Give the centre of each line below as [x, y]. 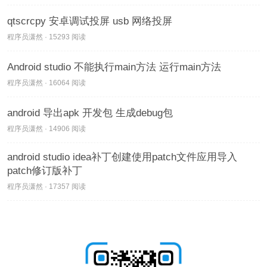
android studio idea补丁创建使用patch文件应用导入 [122, 157]
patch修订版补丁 [45, 171]
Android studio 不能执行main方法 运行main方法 [114, 67]
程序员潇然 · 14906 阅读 [46, 129]
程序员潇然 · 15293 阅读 [46, 37]
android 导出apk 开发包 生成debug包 [90, 113]
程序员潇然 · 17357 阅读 [46, 187]
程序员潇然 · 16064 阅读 [46, 83]
